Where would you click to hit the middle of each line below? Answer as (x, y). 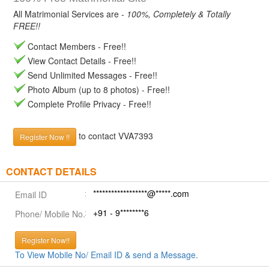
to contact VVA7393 (115, 135)
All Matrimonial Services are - (70, 14)
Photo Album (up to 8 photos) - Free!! (98, 89)
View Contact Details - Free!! (81, 61)
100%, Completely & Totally (179, 14)
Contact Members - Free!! (76, 46)
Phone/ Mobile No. (50, 214)
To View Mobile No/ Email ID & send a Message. (107, 255)
